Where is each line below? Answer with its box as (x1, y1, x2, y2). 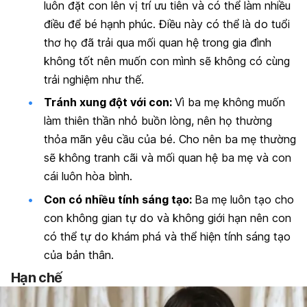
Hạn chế (11, 269, 62, 286)
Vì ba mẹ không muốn (175, 95, 285, 110)
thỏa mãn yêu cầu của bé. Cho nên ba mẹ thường (44, 132, 296, 147)
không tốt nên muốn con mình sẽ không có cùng (44, 53, 290, 68)
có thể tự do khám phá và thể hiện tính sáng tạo (44, 229, 291, 243)
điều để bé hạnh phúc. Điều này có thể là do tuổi (44, 16, 290, 31)
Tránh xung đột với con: (44, 95, 175, 110)
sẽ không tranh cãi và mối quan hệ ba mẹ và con (44, 151, 291, 165)
